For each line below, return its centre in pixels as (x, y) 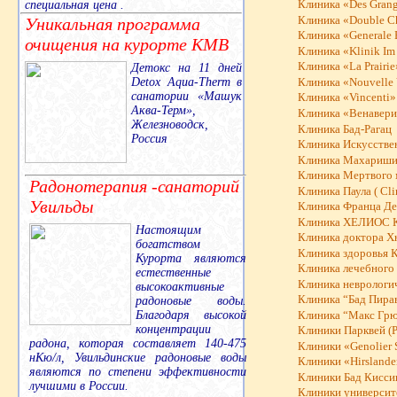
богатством (168, 244)
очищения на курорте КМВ (127, 44)
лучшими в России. (79, 385)
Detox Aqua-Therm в (187, 82)
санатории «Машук (187, 96)
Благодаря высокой (191, 315)
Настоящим (168, 230)
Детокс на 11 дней (187, 67)
